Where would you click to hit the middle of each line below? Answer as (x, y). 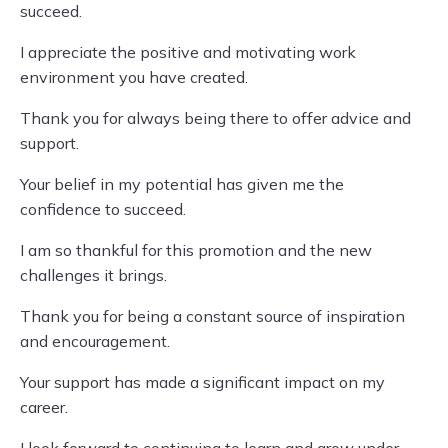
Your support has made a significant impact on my (202, 382)
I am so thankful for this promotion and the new (196, 250)
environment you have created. (134, 77)
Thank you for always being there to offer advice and (215, 118)
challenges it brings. (93, 275)
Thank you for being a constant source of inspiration (212, 316)
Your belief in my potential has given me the (182, 184)
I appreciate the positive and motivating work (188, 52)
